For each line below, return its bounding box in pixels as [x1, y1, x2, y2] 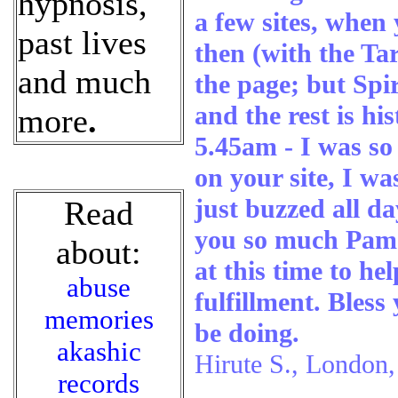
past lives [18, 24, 147, 61]
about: [56, 234, 141, 271]
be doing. [195, 317, 299, 348]
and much [18, 63, 151, 100]
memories [44, 304, 154, 335]
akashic [56, 336, 141, 367]
